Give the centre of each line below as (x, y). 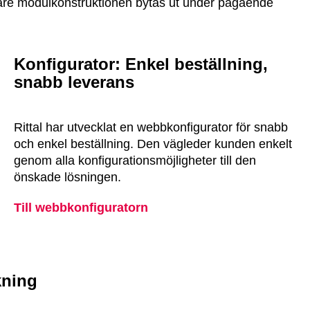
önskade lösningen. (67, 177)
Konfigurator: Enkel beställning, (141, 64)
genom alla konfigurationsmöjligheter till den (135, 161)
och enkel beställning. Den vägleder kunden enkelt (153, 144)
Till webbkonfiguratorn (81, 208)
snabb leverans (74, 82)
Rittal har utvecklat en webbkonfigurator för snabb (151, 127)
